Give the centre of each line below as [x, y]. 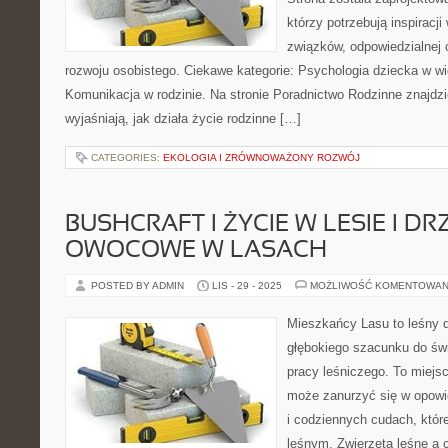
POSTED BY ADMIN [139, 285]
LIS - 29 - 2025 [247, 285]
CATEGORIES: [127, 157]
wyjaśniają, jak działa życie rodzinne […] [183, 118]
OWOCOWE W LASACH [196, 251]
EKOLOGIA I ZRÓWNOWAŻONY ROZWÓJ [261, 157]
